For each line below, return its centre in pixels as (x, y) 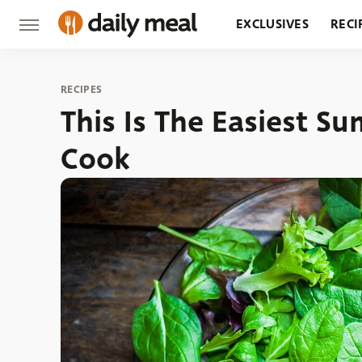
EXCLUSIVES (272, 24)
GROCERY (265, 72)
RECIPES (82, 89)
